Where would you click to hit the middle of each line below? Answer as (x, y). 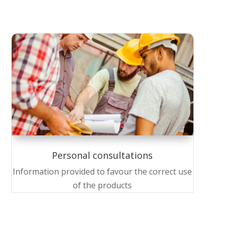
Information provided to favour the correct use (103, 172)
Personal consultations (103, 155)
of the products (103, 186)
